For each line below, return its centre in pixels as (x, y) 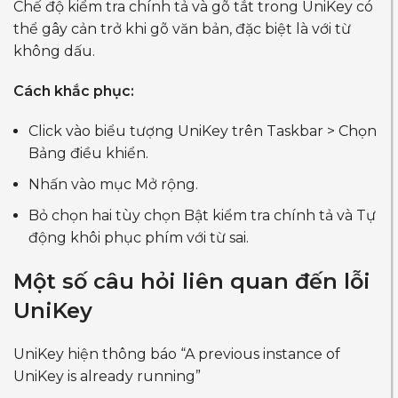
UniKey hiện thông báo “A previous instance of (177, 354)
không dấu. (54, 52)
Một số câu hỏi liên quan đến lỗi (192, 282)
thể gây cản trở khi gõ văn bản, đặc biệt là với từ (182, 29)
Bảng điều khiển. (88, 154)
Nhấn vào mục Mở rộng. (113, 185)
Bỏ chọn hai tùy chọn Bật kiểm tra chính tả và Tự (202, 216)
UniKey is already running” (107, 377)
